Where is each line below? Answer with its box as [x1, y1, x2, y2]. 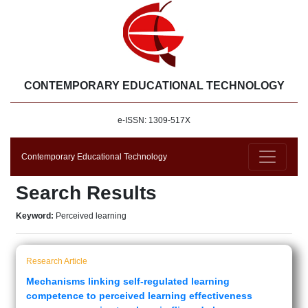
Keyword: [16, 211, 56, 221]
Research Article [26, 256, 87, 266]
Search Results [16, 182, 157, 203]
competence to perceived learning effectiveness [26, 290, 252, 301]
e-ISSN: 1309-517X [118, 115, 190, 125]
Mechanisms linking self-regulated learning [26, 276, 230, 287]
